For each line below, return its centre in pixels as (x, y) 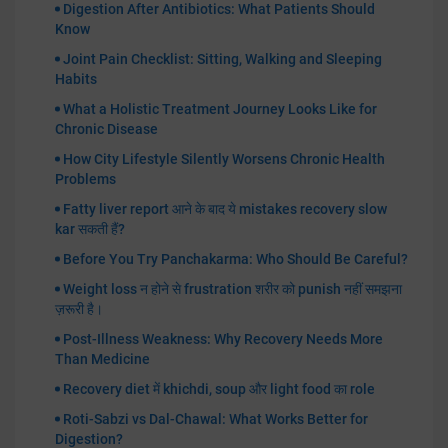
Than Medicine (102, 358)
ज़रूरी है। (79, 308)
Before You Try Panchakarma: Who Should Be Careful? (235, 258)
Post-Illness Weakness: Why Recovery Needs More (223, 338)
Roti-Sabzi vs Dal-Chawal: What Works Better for (215, 418)
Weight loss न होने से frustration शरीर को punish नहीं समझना (232, 288)
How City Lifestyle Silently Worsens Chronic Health (224, 158)
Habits (76, 78)
